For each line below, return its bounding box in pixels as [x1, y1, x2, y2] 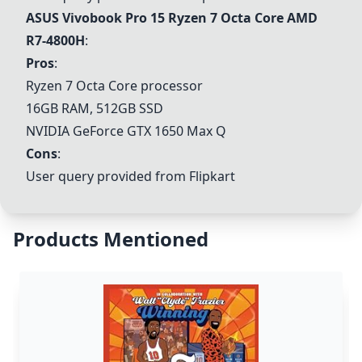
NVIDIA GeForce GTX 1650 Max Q [26, 122, 226, 140]
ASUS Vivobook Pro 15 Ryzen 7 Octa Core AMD [26, 9, 318, 27]
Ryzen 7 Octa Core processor [26, 77, 203, 95]
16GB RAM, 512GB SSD [26, 99, 163, 117]
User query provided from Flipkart [26, 167, 235, 185]
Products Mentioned [13, 225, 208, 252]
